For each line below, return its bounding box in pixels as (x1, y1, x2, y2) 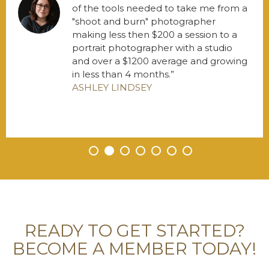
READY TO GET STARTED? (24, 220, 245, 241)
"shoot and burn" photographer (72, 15, 216, 27)
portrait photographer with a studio (72, 41, 232, 53)
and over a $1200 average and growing (72, 55, 247, 67)
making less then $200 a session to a (72, 28, 237, 40)
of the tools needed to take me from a (72, 2, 247, 14)
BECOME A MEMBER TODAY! (13, 238, 256, 259)
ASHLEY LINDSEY (72, 81, 152, 93)
